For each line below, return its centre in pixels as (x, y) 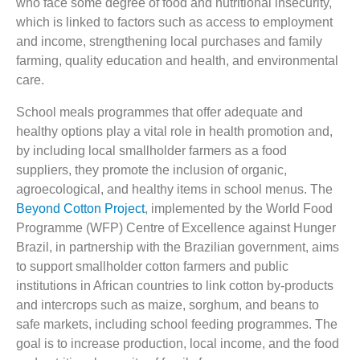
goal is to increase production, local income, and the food (178, 344)
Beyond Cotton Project (80, 209)
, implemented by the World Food (239, 209)
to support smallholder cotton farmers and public (152, 267)
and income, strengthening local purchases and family (169, 42)
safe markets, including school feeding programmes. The (177, 325)
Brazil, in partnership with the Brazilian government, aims (178, 247)
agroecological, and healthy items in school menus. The (174, 190)
